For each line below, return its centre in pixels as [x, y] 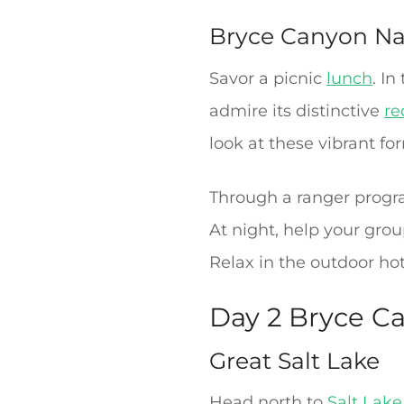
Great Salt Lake [294, 360]
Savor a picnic [268, 78]
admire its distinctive [297, 110]
